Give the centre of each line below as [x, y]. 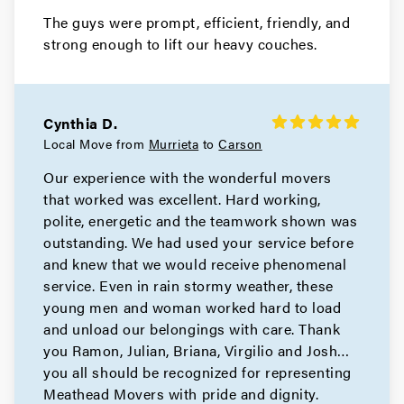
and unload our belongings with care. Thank [192, 329]
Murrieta [174, 143]
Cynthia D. [81, 123]
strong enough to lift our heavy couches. [180, 44]
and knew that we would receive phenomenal [195, 264]
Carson [240, 143]
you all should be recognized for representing [197, 372]
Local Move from [96, 143]
